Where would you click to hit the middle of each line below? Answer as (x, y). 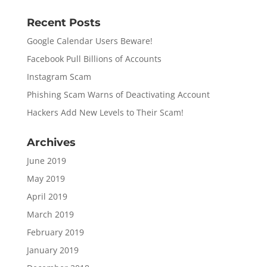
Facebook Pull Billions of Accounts (94, 59)
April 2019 (47, 197)
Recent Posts (63, 23)
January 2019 (52, 250)
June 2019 (46, 161)
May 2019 (46, 179)
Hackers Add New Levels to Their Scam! (105, 113)
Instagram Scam (59, 77)
